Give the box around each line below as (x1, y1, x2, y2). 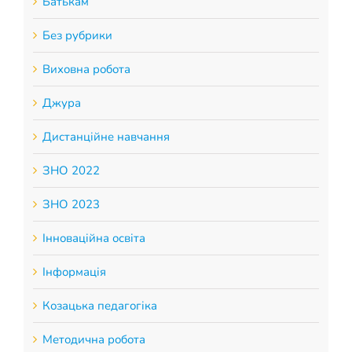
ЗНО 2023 (42, 196, 100, 212)
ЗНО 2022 (42, 162, 100, 178)
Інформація (42, 263, 106, 280)
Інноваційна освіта (42, 229, 145, 246)
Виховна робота (42, 60, 130, 77)
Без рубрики (42, 27, 112, 43)
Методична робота (42, 331, 145, 347)
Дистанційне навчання (42, 128, 170, 145)
